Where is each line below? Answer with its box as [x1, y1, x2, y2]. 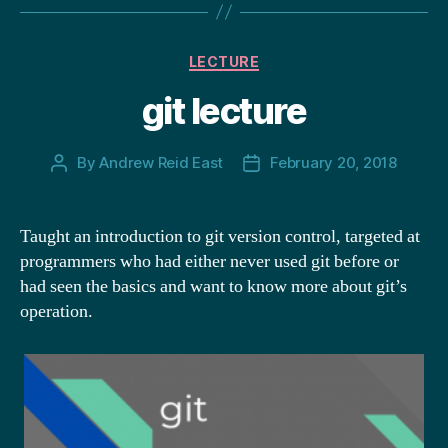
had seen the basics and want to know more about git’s [20, 275, 407, 298]
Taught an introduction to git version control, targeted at [20, 225, 420, 248]
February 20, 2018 [270, 153, 397, 172]
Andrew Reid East [99, 153, 224, 172]
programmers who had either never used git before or [20, 250, 399, 273]
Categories [223, 46, 312, 68]
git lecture [141, 89, 307, 133]
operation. [20, 300, 93, 323]
